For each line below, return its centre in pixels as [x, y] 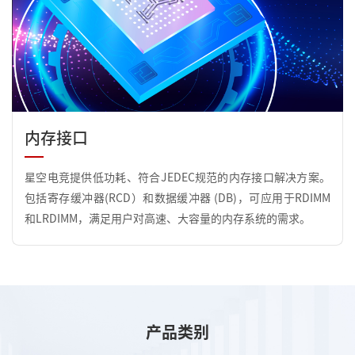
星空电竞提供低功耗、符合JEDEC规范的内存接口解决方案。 [177, 178]
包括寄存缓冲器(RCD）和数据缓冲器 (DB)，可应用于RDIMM [177, 198]
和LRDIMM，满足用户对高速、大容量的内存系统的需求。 [168, 219]
